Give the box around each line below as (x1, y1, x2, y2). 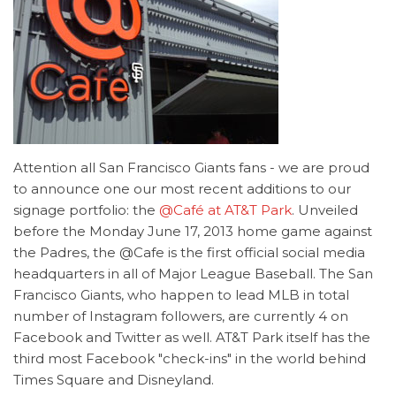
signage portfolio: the (13, 202, 159, 218)
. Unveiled (292, 202, 358, 218)
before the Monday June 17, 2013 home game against (13, 223, 372, 240)
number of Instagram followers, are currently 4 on (13, 308, 348, 324)
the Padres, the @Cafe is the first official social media (13, 244, 365, 261)
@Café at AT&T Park (159, 202, 292, 218)
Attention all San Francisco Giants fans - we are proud (13, 159, 369, 176)
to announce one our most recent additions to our (13, 180, 351, 197)
